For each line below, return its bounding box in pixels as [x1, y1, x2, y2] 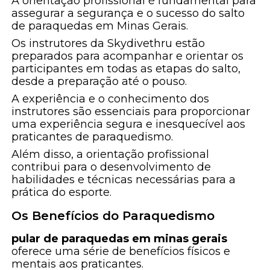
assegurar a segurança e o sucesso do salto [11, 7, 245, 20]
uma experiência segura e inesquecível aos [11, 118, 246, 131]
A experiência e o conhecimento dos [11, 92, 210, 106]
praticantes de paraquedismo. [11, 130, 174, 144]
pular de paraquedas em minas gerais [11, 232, 228, 246]
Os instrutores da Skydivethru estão [11, 37, 206, 51]
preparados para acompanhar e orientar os [11, 49, 244, 63]
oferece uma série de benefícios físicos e [11, 245, 231, 259]
